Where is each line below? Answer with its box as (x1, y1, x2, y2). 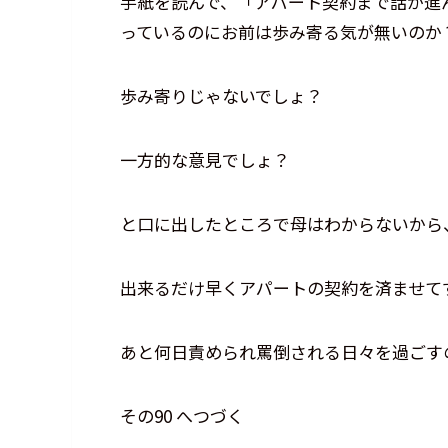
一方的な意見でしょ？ (120, 147, 290, 173)
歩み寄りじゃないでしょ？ (120, 83, 323, 109)
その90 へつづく (120, 403, 244, 429)
